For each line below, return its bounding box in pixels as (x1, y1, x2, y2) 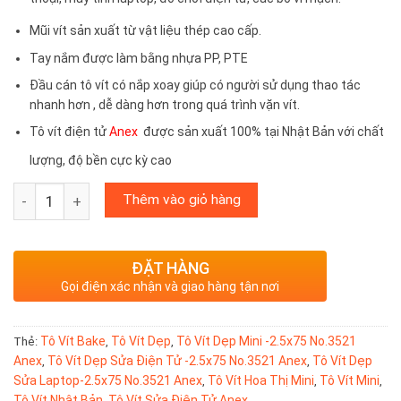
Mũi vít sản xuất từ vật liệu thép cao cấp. (30, 23, 262, 38)
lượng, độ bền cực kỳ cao (30, 153, 173, 168)
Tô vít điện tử (30, 124, 110, 140)
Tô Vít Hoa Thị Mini (208, 373, 314, 388)
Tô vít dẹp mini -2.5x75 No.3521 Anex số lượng (13, 184, 311, 201)
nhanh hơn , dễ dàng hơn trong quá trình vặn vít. (30, 97, 301, 112)
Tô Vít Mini (320, 373, 380, 388)
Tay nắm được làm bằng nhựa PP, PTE (30, 50, 249, 65)
